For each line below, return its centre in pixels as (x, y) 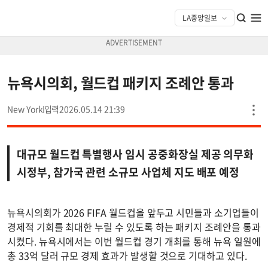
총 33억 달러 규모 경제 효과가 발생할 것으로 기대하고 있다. (127, 255)
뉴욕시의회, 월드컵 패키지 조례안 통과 (121, 83)
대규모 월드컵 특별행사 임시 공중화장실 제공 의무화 (135, 154)
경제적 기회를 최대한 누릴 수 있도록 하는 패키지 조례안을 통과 (134, 227)
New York (25, 109)
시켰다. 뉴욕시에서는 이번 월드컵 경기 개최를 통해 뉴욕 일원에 (134, 241)
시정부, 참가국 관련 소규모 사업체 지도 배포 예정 (128, 172)
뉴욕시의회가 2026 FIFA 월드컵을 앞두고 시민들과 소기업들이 (133, 212)
